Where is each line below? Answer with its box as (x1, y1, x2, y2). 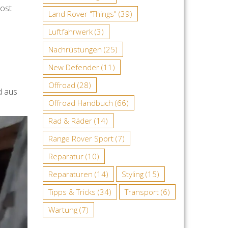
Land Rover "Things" (48, 8, 117, 19)
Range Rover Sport (48, 133, 113, 144)
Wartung (48, 204, 77, 215)
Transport (124, 186, 159, 197)
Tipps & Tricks (48, 186, 96, 197)
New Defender (48, 62, 99, 72)
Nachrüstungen (48, 44, 102, 54)
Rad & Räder (48, 115, 92, 126)
